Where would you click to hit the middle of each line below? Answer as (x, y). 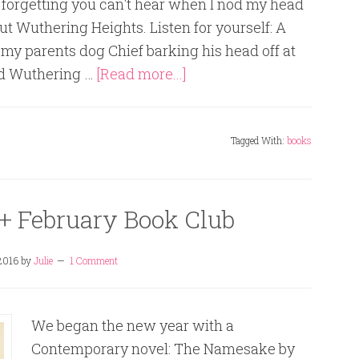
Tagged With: (259, 140)
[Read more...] (141, 74)
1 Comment (93, 260)
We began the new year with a (133, 325)
